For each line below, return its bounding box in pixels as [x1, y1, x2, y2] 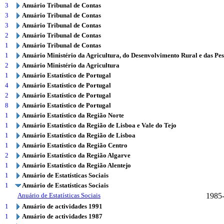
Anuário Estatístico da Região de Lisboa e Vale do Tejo [22, 121, 176, 129]
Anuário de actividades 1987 [22, 212, 102, 220]
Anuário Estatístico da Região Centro [22, 141, 127, 149]
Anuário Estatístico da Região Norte [22, 111, 124, 119]
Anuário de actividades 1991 [22, 202, 102, 210]
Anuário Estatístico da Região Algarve [22, 151, 130, 159]
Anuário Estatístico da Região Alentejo [22, 161, 131, 169]
